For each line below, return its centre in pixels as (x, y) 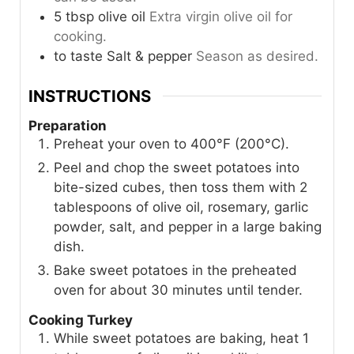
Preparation (68, 126)
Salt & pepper (149, 56)
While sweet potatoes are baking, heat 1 (181, 338)
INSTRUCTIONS (90, 96)
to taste (78, 56)
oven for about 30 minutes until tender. (178, 290)
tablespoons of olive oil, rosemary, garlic (181, 207)
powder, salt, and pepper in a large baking (188, 227)
